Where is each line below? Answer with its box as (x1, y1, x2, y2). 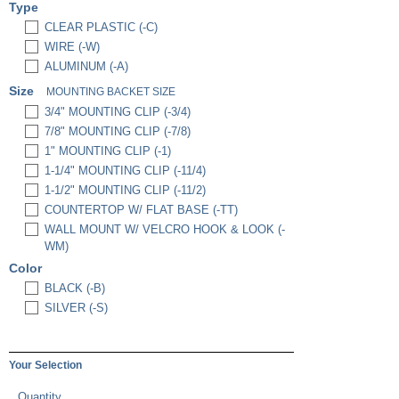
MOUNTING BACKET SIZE (46, 85, 175, 98)
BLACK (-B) (45, 281, 105, 295)
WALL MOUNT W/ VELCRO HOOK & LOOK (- (45, 223, 285, 236)
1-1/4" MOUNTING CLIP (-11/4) (45, 164, 206, 177)
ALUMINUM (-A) (45, 60, 128, 73)
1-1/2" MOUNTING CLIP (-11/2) (45, 183, 206, 197)
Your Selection (9, 359, 82, 371)
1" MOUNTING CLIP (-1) (45, 144, 171, 158)
